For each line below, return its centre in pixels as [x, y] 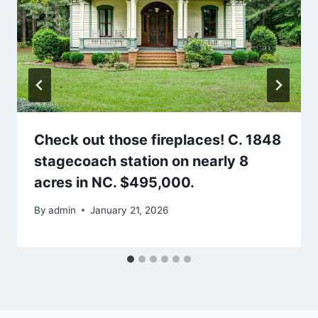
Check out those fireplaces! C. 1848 [158, 140]
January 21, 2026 [130, 210]
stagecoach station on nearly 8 [141, 161]
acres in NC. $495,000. [114, 183]
